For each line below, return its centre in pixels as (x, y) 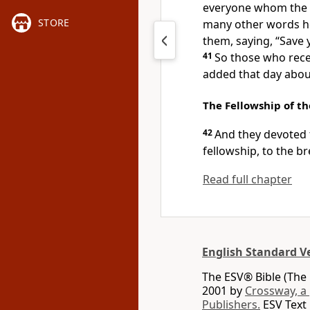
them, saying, (239, 41)
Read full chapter (247, 179)
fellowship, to (239, 151)
